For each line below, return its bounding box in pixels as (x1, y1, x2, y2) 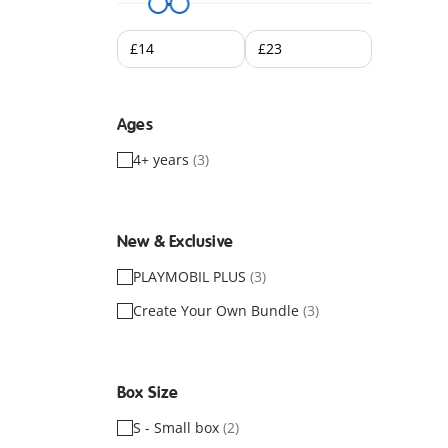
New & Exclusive (117, 232, 233, 252)
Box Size (117, 383, 179, 403)
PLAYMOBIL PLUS (133, 267, 250, 286)
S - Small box (133, 418, 223, 437)
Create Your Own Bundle (133, 301, 303, 320)
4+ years (133, 150, 193, 169)
